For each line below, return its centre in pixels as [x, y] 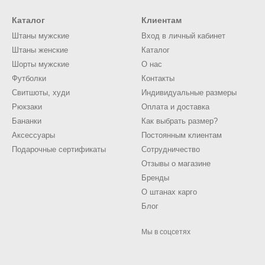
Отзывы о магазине [176, 164]
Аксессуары [33, 135]
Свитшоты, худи [41, 93]
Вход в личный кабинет [183, 36]
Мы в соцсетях [166, 232]
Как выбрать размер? [180, 121]
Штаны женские [40, 50]
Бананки [27, 121]
